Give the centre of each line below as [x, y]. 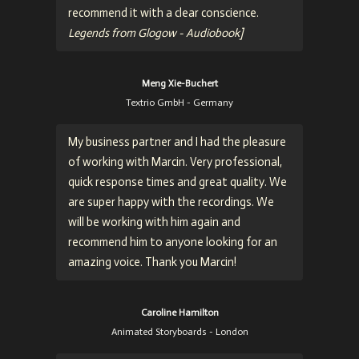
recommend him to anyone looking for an [173, 242]
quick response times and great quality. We [177, 182]
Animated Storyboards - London [179, 332]
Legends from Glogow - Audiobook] [155, 33]
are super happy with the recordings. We [171, 202]
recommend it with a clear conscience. [163, 13]
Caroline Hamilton [179, 313]
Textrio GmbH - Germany [179, 103]
